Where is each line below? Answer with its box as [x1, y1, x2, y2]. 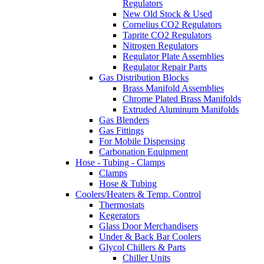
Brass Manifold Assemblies [123, 83, 224, 94]
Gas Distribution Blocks [99, 72, 189, 83]
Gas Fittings [99, 126, 144, 136]
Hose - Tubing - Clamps [75, 157, 165, 168]
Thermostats [99, 200, 144, 210]
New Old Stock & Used [123, 9, 212, 19]
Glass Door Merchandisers [99, 221, 198, 232]
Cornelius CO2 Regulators [123, 19, 222, 30]
